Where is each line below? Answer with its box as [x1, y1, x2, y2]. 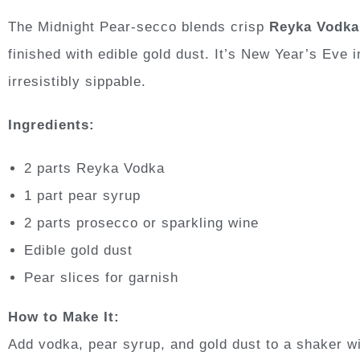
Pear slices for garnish [24, 269, 178, 285]
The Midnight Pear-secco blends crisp [8, 18, 269, 35]
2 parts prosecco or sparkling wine [24, 215, 259, 231]
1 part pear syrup [24, 187, 141, 203]
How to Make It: [8, 309, 120, 325]
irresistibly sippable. [8, 73, 146, 89]
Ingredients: [8, 117, 95, 133]
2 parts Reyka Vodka [24, 160, 165, 176]
